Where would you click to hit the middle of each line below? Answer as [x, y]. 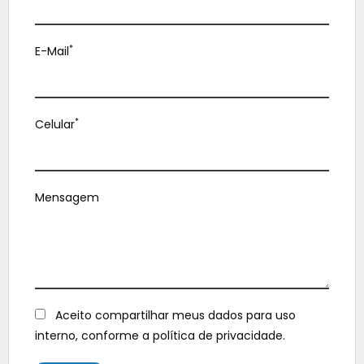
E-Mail [52, 52]
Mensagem [67, 198]
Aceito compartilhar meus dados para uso [174, 316]
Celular [55, 125]
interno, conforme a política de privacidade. [160, 336]
